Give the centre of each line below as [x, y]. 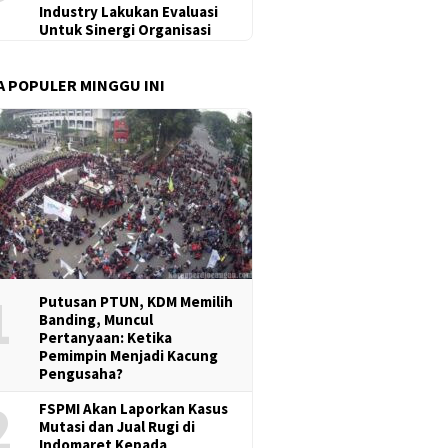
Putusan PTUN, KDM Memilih [136, 301]
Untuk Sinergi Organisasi [125, 29]
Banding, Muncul [96, 319]
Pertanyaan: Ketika [106, 337]
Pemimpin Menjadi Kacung [129, 355]
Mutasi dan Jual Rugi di [117, 426]
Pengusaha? [81, 373]
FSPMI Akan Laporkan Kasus [134, 408]
